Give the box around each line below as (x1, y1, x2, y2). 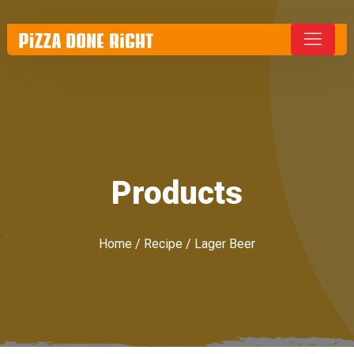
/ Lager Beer (183, 236, 255, 251)
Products (111, 175, 243, 212)
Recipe (144, 236, 183, 251)
